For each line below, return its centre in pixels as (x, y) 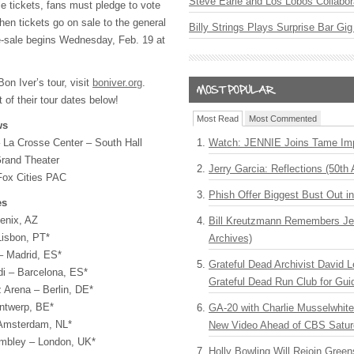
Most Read (218, 119)
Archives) (230, 238)
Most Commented (283, 119)
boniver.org (117, 83)
